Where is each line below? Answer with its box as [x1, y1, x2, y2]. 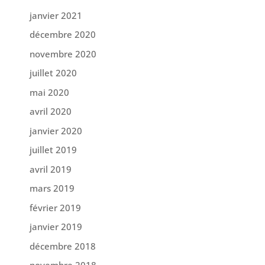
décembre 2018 [29, 240, 96, 252]
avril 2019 [29, 163, 72, 175]
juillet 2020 [29, 67, 77, 79]
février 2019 [29, 201, 81, 214]
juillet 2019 [29, 144, 77, 156]
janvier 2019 [29, 221, 82, 232]
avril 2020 [29, 105, 72, 117]
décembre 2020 [29, 28, 96, 40]
